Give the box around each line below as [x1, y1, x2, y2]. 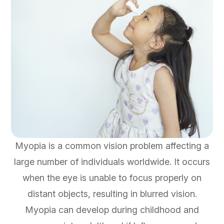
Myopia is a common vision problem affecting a [15, 140, 209, 151]
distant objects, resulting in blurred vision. [27, 188, 197, 199]
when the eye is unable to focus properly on [22, 172, 201, 183]
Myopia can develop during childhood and [25, 204, 199, 215]
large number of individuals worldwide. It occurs [14, 156, 210, 167]
